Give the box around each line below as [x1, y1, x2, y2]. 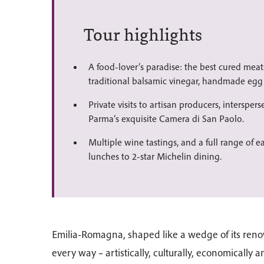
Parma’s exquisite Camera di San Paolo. [88, 113, 244, 124]
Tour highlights [84, 24, 202, 46]
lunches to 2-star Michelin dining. [88, 150, 222, 162]
